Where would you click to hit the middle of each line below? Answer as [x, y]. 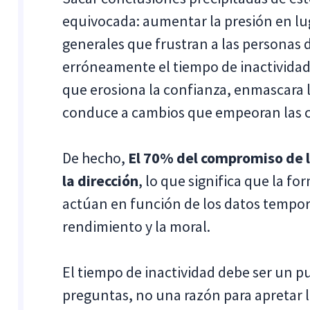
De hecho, [95, 158]
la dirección [101, 181]
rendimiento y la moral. [137, 226]
